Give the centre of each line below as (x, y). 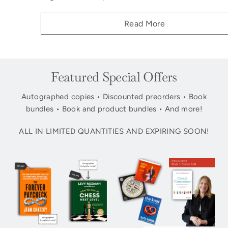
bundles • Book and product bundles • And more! (114, 109)
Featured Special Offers (114, 77)
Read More (145, 24)
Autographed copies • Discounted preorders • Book (114, 96)
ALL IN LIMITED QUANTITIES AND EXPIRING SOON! (114, 131)
